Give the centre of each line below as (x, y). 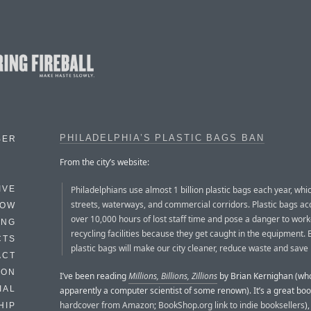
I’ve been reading (94, 276)
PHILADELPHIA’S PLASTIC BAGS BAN (162, 138)
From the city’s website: (104, 162)
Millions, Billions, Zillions (173, 276)
